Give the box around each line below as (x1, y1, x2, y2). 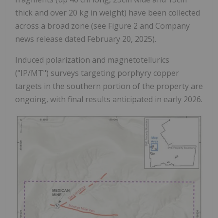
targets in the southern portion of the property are (15, 81, 203, 92)
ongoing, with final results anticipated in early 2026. (15, 94, 202, 105)
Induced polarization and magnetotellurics (15, 54, 169, 66)
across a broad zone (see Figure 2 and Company (15, 20, 190, 32)
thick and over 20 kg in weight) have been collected (15, 7, 200, 18)
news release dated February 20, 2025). (15, 34, 156, 45)
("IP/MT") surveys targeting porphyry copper (15, 68, 179, 79)
